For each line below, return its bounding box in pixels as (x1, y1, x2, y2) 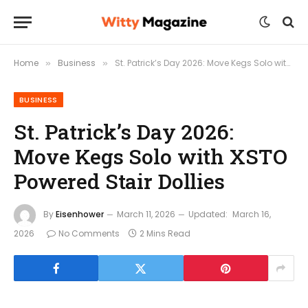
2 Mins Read (140, 228, 190, 239)
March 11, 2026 (117, 208, 175, 221)
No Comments (58, 228, 120, 239)
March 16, (232, 208, 271, 221)
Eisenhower (56, 208, 104, 221)
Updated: (188, 208, 228, 221)
